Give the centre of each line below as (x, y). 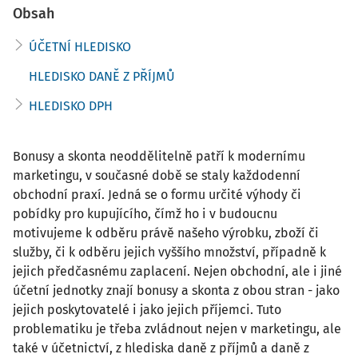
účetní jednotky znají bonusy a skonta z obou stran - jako (176, 290)
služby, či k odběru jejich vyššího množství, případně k (169, 252)
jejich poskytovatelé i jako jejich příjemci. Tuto (147, 310)
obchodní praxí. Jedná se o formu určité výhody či (157, 195)
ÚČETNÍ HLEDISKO (80, 47)
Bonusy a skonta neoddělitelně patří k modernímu (159, 156)
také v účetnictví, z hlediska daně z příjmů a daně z (161, 348)
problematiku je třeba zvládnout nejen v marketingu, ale (177, 329)
